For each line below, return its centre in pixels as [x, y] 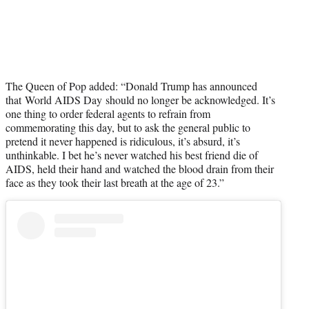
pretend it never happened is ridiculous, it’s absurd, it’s [123, 141]
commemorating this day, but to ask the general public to [128, 128]
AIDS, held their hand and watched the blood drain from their [140, 169]
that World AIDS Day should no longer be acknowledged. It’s [140, 100]
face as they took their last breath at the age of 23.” [115, 183]
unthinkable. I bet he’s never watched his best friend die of [132, 155]
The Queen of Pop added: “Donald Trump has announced [131, 86]
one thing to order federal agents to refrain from [108, 114]
